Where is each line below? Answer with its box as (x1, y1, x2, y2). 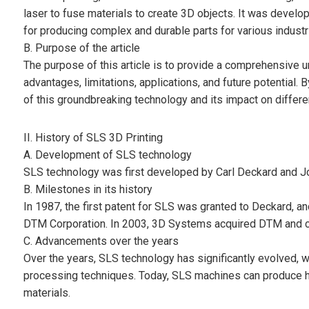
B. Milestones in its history (23, 183, 152, 197)
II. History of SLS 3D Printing (23, 131, 163, 145)
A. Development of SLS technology (23, 148, 192, 162)
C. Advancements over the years (23, 235, 179, 248)
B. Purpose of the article (23, 41, 140, 55)
